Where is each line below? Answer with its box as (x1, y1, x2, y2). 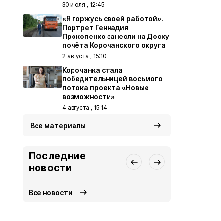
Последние (29, 150, 86, 162)
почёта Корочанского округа (62, 41, 166, 49)
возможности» (62, 92, 115, 101)
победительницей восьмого (62, 74, 163, 83)
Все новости (29, 188, 73, 197)
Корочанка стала (62, 66, 123, 74)
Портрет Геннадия (62, 23, 128, 32)
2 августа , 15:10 (62, 52, 106, 60)
